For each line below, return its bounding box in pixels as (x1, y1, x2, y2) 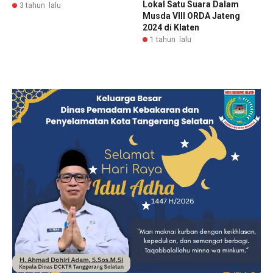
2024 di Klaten (143, 22, 199, 32)
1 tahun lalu (150, 35, 191, 44)
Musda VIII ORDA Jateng (143, 10, 240, 21)
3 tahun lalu (19, 1, 61, 10)
